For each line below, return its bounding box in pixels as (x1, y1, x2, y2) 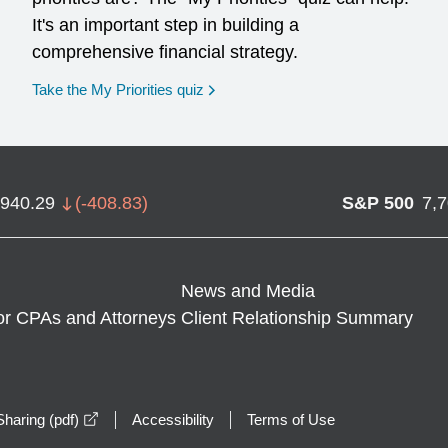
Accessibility (132, 411, 214, 428)
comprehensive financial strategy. (32, 42, 299, 62)
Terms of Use (247, 411, 335, 428)
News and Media (181, 281, 316, 301)
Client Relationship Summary (181, 308, 414, 328)
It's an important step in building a (32, 15, 300, 35)
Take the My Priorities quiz (32, 81, 205, 98)
